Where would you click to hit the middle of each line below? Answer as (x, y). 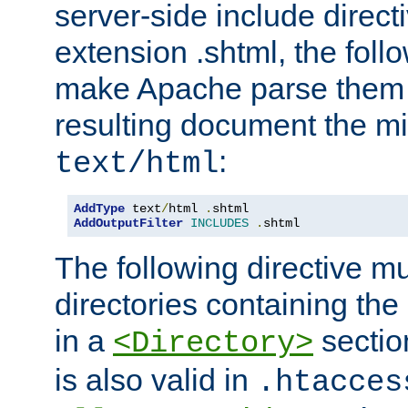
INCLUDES (219, 223)
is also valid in (156, 379)
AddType (99, 208)
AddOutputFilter (128, 223)
